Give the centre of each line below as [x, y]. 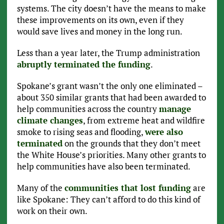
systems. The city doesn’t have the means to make [111, 8]
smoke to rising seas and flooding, [81, 132]
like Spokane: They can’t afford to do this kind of [108, 199]
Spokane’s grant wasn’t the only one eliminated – [109, 86]
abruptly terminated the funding [83, 64]
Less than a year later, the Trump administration [108, 53]
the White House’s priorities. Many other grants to [111, 155]
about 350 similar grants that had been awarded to [111, 97]
